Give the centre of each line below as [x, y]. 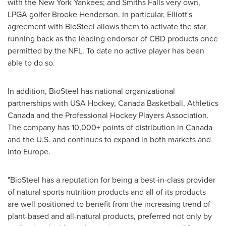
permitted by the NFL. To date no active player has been [106, 50]
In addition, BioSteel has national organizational [91, 91]
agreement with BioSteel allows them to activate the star [107, 26]
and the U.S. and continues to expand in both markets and [109, 139]
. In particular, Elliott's [155, 14]
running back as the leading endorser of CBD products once [113, 38]
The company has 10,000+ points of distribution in [97, 127]
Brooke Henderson [85, 14]
